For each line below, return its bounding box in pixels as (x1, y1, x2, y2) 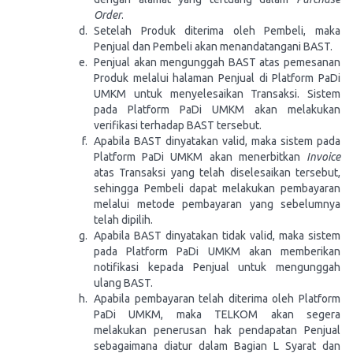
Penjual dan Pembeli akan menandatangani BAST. (94, 40, 333, 53)
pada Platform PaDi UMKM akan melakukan (94, 103, 340, 116)
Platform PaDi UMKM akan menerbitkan (94, 150, 307, 163)
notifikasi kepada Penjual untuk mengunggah (94, 261, 340, 273)
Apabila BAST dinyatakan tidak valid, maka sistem (94, 229, 340, 242)
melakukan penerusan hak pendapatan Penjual (94, 324, 340, 336)
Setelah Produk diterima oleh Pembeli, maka (94, 24, 340, 37)
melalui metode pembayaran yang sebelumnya (94, 198, 340, 210)
